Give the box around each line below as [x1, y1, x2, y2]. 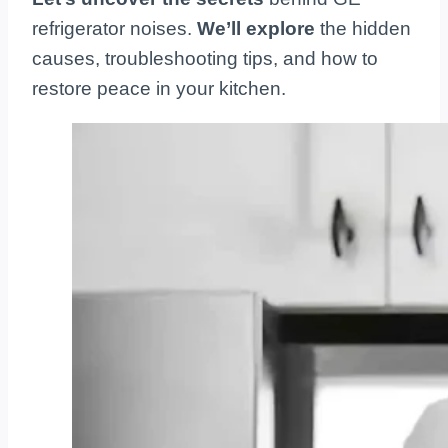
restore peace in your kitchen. [32, 78, 291, 100]
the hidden [315, 18, 411, 40]
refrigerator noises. [32, 18, 197, 40]
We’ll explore [197, 18, 315, 40]
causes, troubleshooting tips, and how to [32, 48, 378, 70]
